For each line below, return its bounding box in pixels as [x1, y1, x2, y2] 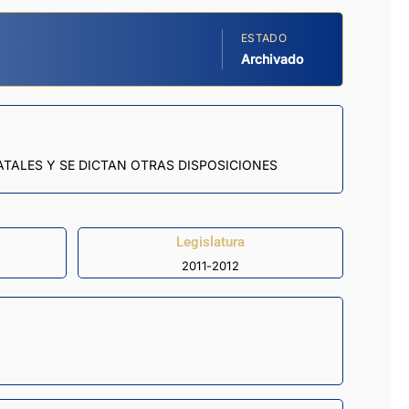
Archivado [241, 51, 303, 68]
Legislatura [176, 233, 245, 250]
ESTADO [241, 31, 287, 46]
